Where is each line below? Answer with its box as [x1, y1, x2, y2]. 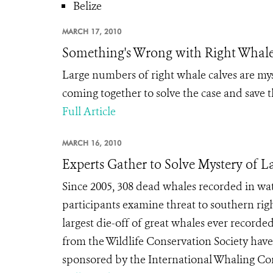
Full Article [62, 104, 116, 119]
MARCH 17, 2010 [62, 27, 121, 36]
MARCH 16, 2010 [62, 138, 121, 147]
